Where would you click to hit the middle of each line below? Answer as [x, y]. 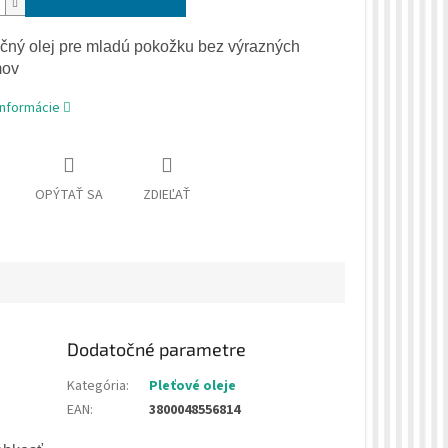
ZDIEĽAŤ [166, 195]
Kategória [97, 386]
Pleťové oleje [193, 386]
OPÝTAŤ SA [68, 195]
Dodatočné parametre [157, 349]
